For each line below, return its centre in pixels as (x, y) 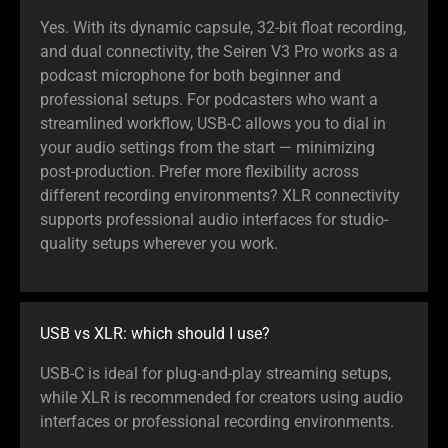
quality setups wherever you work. (159, 243)
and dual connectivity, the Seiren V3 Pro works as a (219, 51)
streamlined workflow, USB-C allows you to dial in (213, 123)
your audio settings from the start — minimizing (207, 147)
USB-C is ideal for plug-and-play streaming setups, (215, 373)
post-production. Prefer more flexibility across (199, 171)
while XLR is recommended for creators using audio (221, 397)
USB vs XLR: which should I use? (155, 333)
